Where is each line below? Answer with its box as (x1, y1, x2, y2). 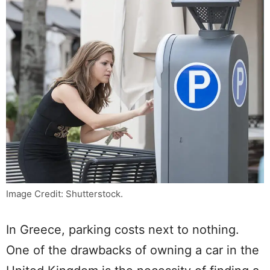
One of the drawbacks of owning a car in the (6, 242, 259, 257)
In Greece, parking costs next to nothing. (6, 222, 239, 237)
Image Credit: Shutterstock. (6, 187, 123, 199)
